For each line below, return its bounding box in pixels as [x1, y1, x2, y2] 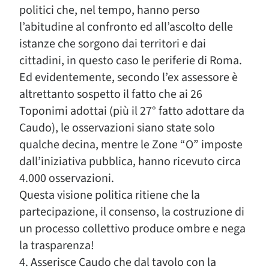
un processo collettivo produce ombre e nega [19, 220, 246, 237]
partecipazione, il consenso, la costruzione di [19, 204, 244, 220]
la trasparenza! [19, 237, 94, 254]
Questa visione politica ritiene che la [19, 187, 200, 204]
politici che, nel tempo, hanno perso [19, 2, 200, 19]
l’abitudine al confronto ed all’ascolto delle [19, 19, 233, 35]
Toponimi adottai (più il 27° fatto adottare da [19, 103, 244, 119]
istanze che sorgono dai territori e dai [19, 35, 206, 52]
